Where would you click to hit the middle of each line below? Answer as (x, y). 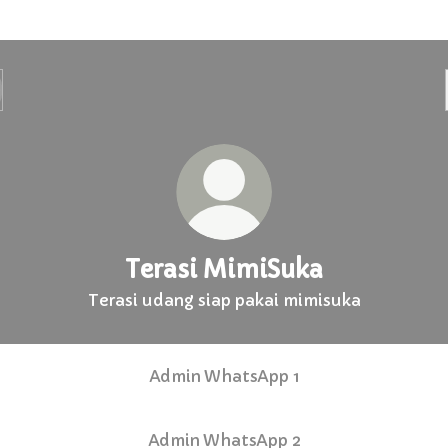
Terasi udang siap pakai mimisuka (224, 300)
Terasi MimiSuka (224, 270)
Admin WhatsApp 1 (224, 375)
